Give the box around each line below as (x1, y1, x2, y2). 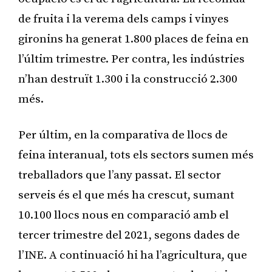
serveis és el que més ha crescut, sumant (18, 188, 234, 202)
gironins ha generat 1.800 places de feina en (18, 32, 249, 46)
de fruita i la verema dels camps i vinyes (18, 12, 229, 26)
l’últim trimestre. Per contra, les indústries (18, 52, 245, 66)
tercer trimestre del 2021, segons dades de (18, 228, 240, 242)
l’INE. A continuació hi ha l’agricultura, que (18, 248, 247, 262)
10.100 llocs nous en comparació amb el (18, 208, 229, 222)
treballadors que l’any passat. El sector (18, 168, 221, 182)
